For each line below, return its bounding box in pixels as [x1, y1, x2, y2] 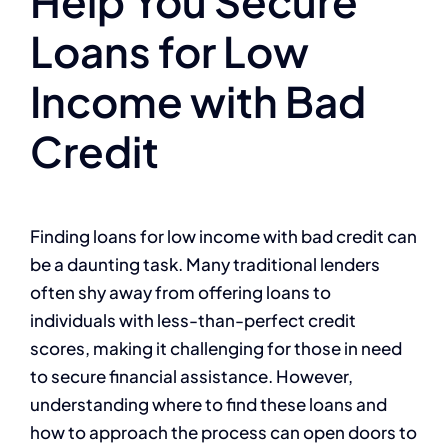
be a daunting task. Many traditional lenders [30, 253, 380, 276]
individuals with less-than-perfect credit [30, 309, 356, 332]
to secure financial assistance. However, [30, 365, 353, 388]
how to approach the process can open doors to [30, 421, 417, 444]
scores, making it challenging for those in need [30, 337, 402, 360]
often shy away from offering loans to [30, 281, 331, 304]
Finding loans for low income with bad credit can [30, 225, 417, 248]
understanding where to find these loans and [30, 393, 387, 416]
